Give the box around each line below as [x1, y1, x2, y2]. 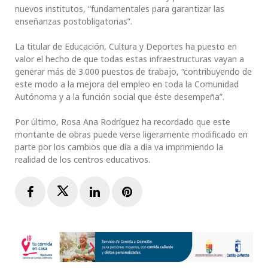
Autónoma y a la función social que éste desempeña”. [15, 91, 243, 103]
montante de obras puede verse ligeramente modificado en [15, 129, 248, 141]
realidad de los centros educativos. [15, 154, 157, 166]
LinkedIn [99, 183, 150, 200]
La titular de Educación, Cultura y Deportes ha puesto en [15, 41, 237, 53]
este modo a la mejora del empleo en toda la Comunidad [15, 78, 239, 90]
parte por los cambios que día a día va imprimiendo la [15, 141, 223, 153]
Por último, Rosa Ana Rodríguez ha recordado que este [15, 116, 230, 128]
